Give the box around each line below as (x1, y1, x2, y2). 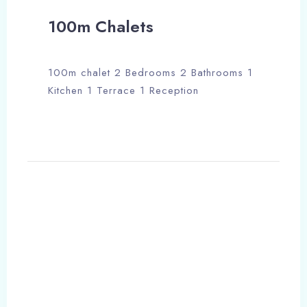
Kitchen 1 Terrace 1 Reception (48, 83, 199, 99)
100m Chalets (48, 14, 153, 39)
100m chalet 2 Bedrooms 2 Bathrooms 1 (48, 65, 253, 81)
